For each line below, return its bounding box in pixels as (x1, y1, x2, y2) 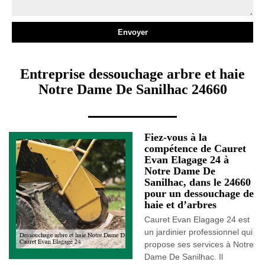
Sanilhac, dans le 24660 (144, 176, 251, 188)
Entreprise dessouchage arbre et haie (20, 66, 245, 82)
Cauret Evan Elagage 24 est (144, 215, 250, 224)
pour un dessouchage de (144, 188, 254, 199)
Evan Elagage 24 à (144, 154, 229, 166)
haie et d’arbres (144, 199, 216, 211)
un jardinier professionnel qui (144, 227, 253, 237)
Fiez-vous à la (144, 131, 207, 143)
